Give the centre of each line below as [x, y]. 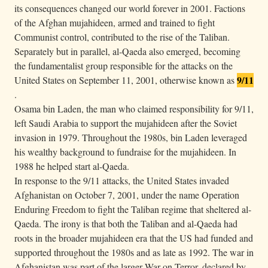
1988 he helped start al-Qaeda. [72, 166]
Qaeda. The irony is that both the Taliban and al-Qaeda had [126, 223]
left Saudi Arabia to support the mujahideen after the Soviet [126, 123]
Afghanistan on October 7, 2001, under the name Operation [127, 194]
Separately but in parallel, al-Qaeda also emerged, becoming [127, 51]
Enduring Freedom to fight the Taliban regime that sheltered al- [133, 209]
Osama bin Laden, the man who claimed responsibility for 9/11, [134, 108]
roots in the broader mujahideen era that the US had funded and [134, 237]
